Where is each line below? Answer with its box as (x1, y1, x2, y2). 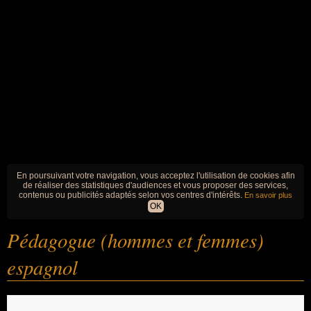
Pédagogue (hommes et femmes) (7, 226, 264, 253)
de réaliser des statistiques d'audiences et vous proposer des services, (23, 180, 288, 190)
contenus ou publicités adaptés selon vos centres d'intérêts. (19, 190, 244, 200)
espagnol (7, 253, 78, 280)
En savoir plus (244, 191, 292, 199)
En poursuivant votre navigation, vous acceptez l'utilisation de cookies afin (16, 171, 295, 180)
